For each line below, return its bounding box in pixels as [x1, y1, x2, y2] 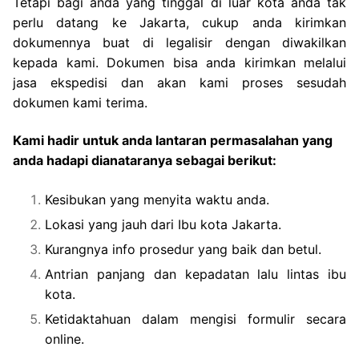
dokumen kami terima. [13, 94, 147, 111]
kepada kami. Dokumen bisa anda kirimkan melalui [13, 54, 346, 71]
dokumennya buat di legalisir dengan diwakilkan [13, 34, 346, 50]
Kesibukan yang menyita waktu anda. [45, 192, 269, 208]
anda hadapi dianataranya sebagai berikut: [13, 152, 276, 169]
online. [45, 331, 84, 348]
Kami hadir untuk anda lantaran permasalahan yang [13, 132, 333, 149]
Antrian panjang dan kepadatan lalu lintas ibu [45, 266, 346, 283]
